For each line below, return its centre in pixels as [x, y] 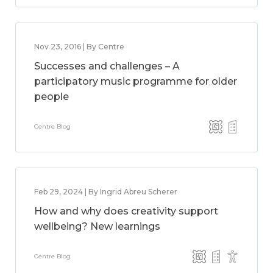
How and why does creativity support [126, 211]
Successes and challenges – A [107, 66]
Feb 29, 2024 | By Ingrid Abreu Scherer [106, 192]
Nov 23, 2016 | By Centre [79, 47]
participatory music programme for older [136, 81]
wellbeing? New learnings [97, 226]
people [51, 97]
